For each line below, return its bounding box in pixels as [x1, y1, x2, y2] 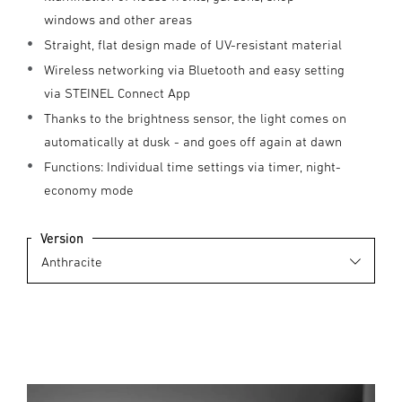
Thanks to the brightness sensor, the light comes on [44, 110, 346, 126]
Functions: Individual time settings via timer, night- [44, 159, 341, 174]
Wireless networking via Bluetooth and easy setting [44, 62, 345, 77]
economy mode [44, 182, 134, 197]
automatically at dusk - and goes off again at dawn [44, 134, 342, 149]
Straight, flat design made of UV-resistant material [44, 37, 342, 52]
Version [40, 230, 83, 246]
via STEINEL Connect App [44, 85, 190, 100]
